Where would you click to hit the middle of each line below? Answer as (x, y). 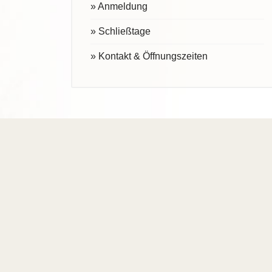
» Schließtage (121, 32)
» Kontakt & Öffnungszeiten (149, 56)
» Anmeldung (119, 7)
